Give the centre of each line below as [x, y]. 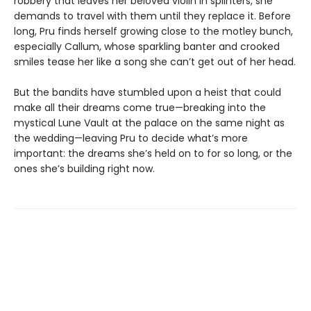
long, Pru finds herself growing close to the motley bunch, [153, 31]
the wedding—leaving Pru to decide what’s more [131, 138]
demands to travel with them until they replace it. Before [152, 16]
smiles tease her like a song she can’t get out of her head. [155, 61]
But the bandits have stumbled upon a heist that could [148, 92]
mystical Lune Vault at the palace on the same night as [149, 123]
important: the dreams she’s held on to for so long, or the [153, 153]
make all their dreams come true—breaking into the [140, 107]
